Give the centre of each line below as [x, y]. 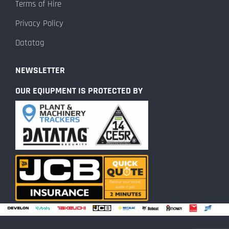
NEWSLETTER [40, 71]
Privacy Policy [39, 23]
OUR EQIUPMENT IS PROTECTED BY [79, 90]
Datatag [30, 43]
